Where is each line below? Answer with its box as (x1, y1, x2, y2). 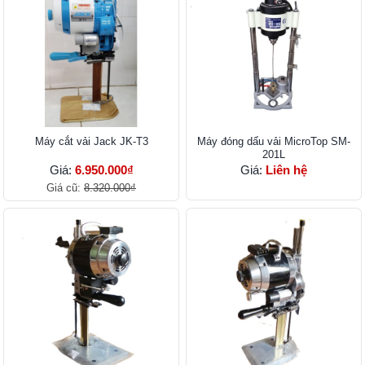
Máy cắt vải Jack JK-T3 (34, 135, 148, 148)
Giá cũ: (46, 182, 84, 195)
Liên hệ (266, 163, 307, 178)
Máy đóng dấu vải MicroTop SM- (197, 135, 350, 148)
